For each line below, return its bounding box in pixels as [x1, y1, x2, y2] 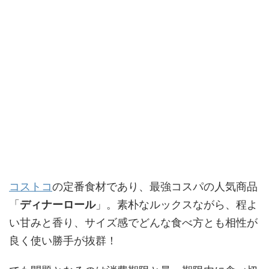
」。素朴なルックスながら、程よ [95, 198, 258, 211]
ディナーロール [20, 198, 95, 211]
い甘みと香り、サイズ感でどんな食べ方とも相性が [9, 216, 258, 229]
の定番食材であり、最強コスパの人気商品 [52, 180, 258, 193]
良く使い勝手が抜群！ [9, 234, 117, 247]
